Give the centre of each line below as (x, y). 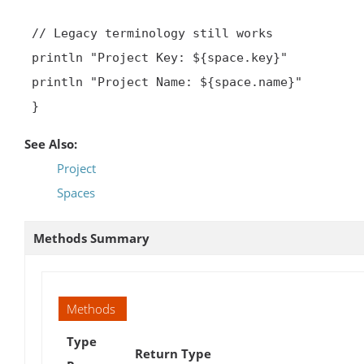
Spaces (76, 192)
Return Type (173, 353)
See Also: (51, 143)
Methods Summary (91, 238)
